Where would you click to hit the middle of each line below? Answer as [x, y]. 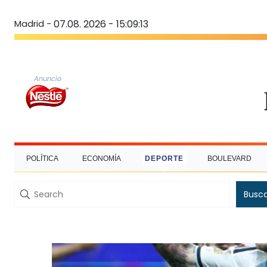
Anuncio [47, 78]
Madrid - [33, 24]
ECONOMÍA [102, 158]
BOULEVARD [229, 158]
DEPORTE [164, 158]
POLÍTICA [42, 158]
